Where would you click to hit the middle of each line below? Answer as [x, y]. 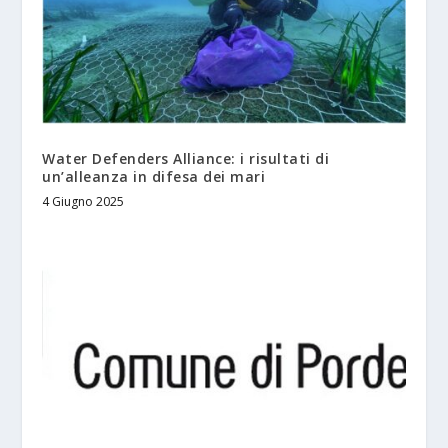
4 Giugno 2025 [83, 202]
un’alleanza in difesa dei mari [154, 177]
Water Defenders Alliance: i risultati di [186, 159]
